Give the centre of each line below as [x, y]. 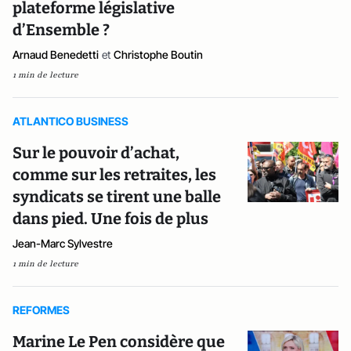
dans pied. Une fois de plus [110, 218]
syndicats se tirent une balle [117, 196]
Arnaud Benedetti [56, 54]
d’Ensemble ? [61, 29]
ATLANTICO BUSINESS [71, 121]
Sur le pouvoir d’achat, [96, 152]
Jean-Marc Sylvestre [63, 243]
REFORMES [41, 309]
